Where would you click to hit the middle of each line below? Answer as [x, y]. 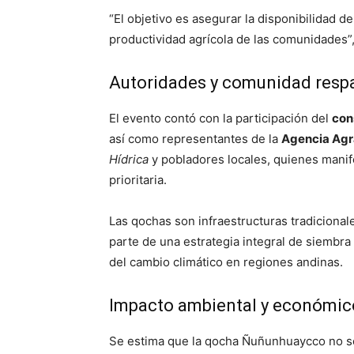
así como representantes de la [195, 138]
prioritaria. [138, 179]
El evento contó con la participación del [220, 118]
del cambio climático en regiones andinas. [226, 262]
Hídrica [129, 159]
